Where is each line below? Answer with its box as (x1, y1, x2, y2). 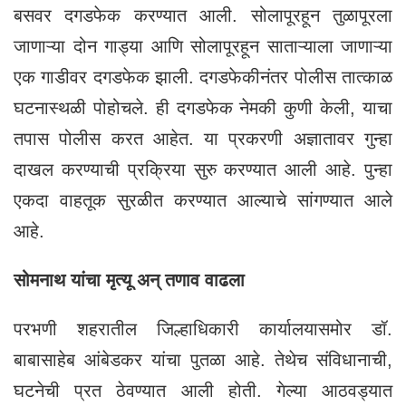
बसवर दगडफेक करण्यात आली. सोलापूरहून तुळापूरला (14, 5, 392, 25)
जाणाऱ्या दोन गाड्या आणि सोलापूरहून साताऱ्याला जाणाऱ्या (14, 35, 392, 56)
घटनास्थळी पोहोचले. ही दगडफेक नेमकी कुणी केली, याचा (14, 97, 392, 118)
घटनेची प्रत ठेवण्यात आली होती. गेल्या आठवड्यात (14, 380, 392, 401)
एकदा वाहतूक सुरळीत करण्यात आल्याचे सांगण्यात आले (14, 189, 392, 210)
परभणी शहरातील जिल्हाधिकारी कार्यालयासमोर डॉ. (14, 318, 392, 339)
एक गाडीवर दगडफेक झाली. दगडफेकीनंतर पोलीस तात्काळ (14, 66, 392, 87)
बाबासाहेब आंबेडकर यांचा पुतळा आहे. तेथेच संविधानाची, (14, 349, 392, 370)
